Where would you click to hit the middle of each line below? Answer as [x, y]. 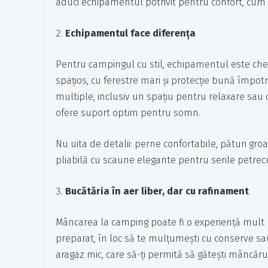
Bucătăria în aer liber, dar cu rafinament [157, 191]
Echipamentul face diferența [130, 33]
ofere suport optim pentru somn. [128, 113]
